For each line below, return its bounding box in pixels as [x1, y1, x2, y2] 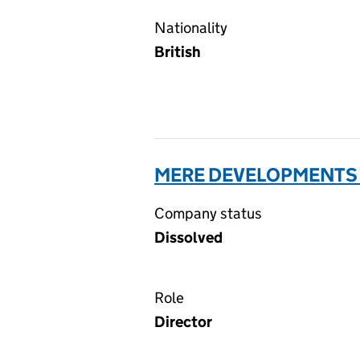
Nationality [154, 18, 227, 37]
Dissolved [154, 228, 223, 247]
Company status [154, 204, 262, 223]
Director [154, 313, 212, 331]
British [154, 43, 201, 61]
